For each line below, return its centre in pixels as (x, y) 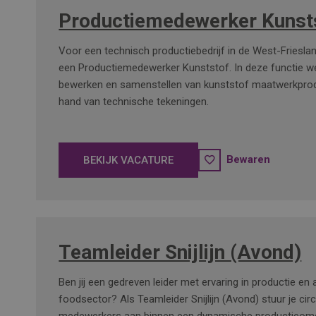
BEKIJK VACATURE (129, 160)
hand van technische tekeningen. (134, 102)
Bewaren (249, 159)
